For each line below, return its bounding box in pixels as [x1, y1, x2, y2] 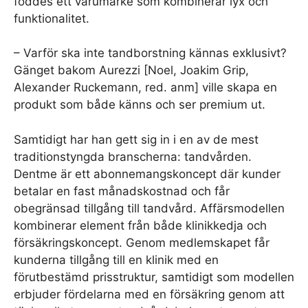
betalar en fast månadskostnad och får [14, 184, 230, 198]
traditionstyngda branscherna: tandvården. [14, 149, 252, 164]
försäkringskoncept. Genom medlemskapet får [14, 235, 269, 250]
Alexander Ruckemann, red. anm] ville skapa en [14, 80, 277, 94]
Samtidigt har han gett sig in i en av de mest [14, 132, 258, 146]
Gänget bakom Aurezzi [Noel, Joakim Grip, [14, 63, 249, 77]
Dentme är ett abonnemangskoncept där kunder [14, 166, 280, 181]
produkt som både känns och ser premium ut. [14, 98, 265, 111]
